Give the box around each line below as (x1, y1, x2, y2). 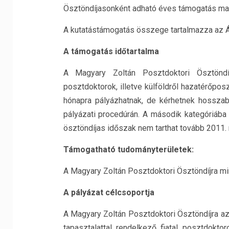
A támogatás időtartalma (63, 47, 159, 56)
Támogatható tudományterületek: (63, 145, 194, 154)
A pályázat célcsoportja (63, 188, 154, 197)
